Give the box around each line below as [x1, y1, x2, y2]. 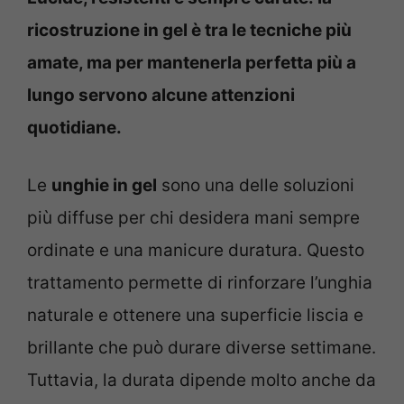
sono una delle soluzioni [157, 175, 354, 197]
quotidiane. [27, 116, 122, 138]
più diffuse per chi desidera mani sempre [27, 207, 360, 229]
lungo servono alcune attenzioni [27, 84, 295, 106]
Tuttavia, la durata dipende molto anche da [27, 370, 376, 391]
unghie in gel [51, 175, 157, 197]
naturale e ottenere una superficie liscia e [27, 305, 363, 326]
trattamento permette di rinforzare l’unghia [27, 272, 372, 294]
